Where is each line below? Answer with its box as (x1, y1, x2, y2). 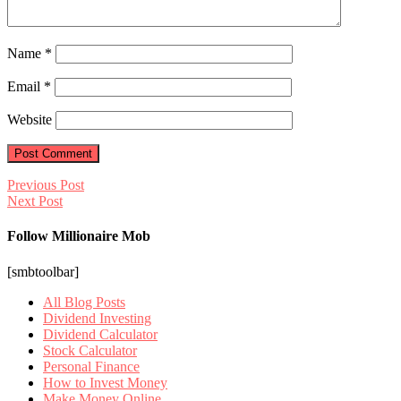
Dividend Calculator (43, 326, 158, 342)
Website (7, 112, 52, 128)
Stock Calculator (43, 342, 137, 358)
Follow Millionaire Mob (7, 228, 150, 244)
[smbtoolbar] (7, 263, 79, 279)
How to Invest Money (43, 374, 167, 390)
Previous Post (7, 177, 84, 193)
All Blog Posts (43, 294, 125, 310)
